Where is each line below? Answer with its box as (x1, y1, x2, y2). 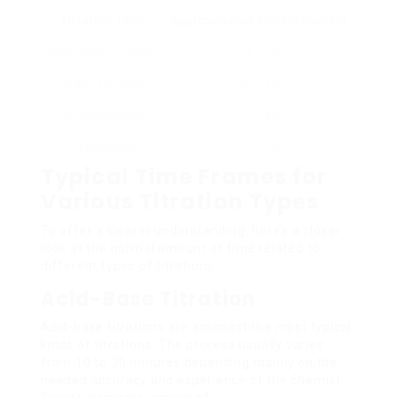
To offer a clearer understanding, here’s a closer (41, 222, 342, 237)
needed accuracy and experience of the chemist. (41, 372, 345, 387)
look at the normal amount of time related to (41, 240, 321, 255)
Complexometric (54, 108, 148, 123)
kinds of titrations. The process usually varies (41, 337, 324, 352)
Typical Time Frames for (41, 161, 328, 191)
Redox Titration (58, 76, 144, 91)
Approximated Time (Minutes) (170, 12, 346, 27)
